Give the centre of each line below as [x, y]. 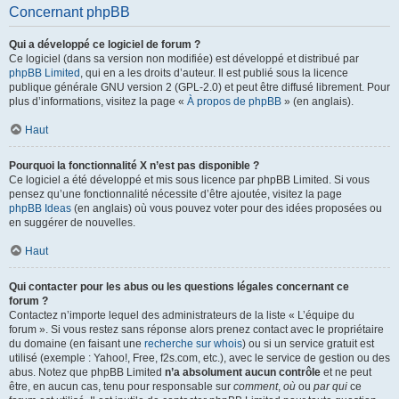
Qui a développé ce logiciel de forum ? [105, 45]
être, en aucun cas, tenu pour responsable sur [121, 387]
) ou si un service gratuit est [308, 344]
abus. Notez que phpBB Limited [87, 372]
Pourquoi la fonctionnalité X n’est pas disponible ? [134, 166]
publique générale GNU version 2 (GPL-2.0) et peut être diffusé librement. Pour [199, 87]
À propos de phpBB [234, 102]
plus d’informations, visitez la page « [98, 102]
